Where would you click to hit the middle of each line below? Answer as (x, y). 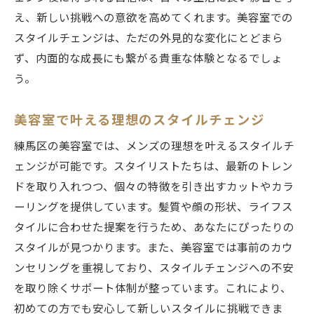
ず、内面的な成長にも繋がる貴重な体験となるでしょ (148, 59)
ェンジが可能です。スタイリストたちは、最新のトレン (153, 166)
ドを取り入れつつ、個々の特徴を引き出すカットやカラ (154, 187)
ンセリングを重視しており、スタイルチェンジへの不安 (154, 268)
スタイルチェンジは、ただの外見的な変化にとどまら (149, 38)
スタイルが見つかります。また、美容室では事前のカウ (153, 248)
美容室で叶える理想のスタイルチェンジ (139, 120)
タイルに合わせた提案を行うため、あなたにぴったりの (154, 227)
